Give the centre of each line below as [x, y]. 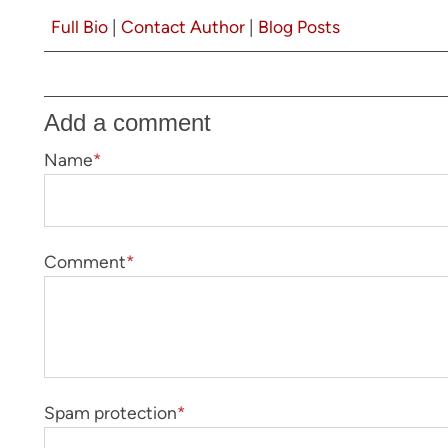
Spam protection [110, 413]
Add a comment [127, 122]
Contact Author [183, 26]
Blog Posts [299, 26]
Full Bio [79, 26]
